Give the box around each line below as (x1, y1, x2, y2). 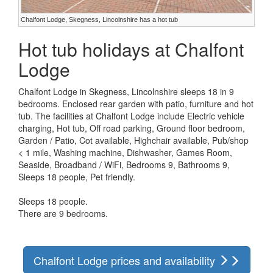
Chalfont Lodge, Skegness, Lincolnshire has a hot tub (21, 16, 178, 24)
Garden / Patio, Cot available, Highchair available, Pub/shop (18, 134, 249, 147)
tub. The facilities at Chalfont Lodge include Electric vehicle (18, 110, 244, 122)
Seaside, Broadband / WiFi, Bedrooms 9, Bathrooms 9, (18, 158, 230, 171)
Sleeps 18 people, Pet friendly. (18, 171, 135, 183)
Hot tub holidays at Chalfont (18, 36, 244, 63)
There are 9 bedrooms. (18, 207, 108, 220)
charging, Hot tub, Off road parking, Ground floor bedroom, (18, 122, 245, 135)
